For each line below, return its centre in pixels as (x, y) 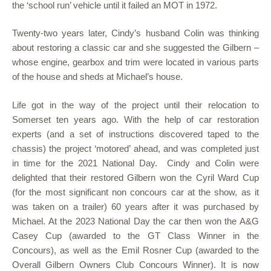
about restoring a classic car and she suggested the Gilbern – (135, 47)
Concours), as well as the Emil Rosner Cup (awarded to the (135, 250)
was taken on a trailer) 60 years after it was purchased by (135, 206)
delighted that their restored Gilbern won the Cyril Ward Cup (135, 177)
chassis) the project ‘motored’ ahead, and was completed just (135, 148)
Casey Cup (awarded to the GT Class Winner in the (135, 235)
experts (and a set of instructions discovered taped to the (135, 134)
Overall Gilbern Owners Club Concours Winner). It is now (135, 264)
